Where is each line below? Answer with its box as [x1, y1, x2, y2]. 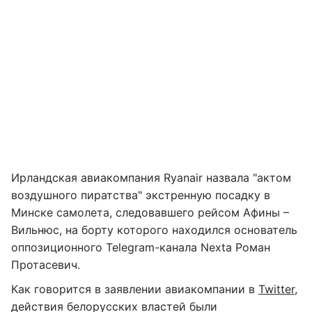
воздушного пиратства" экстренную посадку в [11, 188, 270, 202]
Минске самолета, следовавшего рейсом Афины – [11, 205, 289, 219]
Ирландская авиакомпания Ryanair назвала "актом [11, 171, 291, 185]
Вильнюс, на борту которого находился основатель [11, 223, 297, 237]
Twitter [258, 282, 295, 296]
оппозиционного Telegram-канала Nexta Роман [11, 240, 270, 254]
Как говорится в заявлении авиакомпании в [11, 282, 258, 296]
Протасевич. [11, 258, 80, 272]
